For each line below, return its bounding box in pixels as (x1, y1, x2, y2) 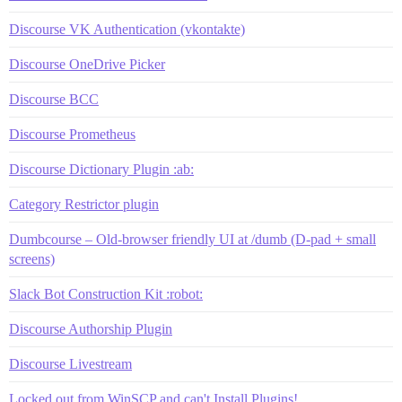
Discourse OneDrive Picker (9, 57, 165, 73)
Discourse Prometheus (9, 127, 135, 143)
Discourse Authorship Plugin (9, 321, 172, 337)
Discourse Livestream (9, 356, 132, 372)
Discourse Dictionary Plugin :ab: (9, 162, 194, 178)
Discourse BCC (9, 92, 99, 108)
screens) (9, 251, 55, 267)
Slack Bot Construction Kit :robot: (9, 286, 203, 302)
